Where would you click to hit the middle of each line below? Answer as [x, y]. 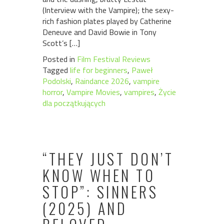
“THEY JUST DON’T [108, 159]
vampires [139, 92]
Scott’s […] [61, 43]
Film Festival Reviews [114, 59]
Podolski [57, 81]
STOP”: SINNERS [100, 192]
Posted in [60, 59]
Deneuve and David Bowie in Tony [99, 32]
